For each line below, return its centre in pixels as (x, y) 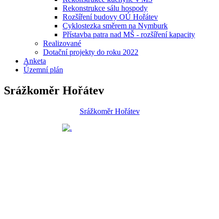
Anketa (35, 61)
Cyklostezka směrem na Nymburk (115, 26)
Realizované (62, 44)
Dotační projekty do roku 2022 (91, 52)
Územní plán (43, 70)
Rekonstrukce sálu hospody (105, 8)
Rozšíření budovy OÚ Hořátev (110, 17)
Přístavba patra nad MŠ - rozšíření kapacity (129, 35)
